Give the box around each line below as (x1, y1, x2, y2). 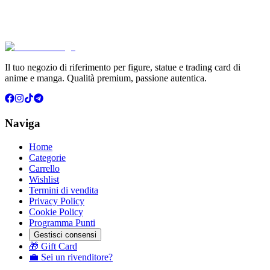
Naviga (5, 116, 40, 130)
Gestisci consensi (34, 230, 96, 239)
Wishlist (29, 174, 59, 184)
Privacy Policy (29, 195, 84, 206)
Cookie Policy (29, 206, 83, 217)
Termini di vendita (29, 184, 98, 195)
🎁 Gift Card (29, 240, 77, 251)
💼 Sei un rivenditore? (29, 251, 113, 262)
